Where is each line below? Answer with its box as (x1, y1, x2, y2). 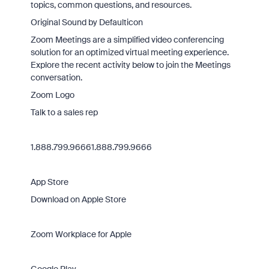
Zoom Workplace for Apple (30, 229, 131, 240)
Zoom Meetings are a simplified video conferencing (30, 34, 224, 45)
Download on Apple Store (30, 194, 126, 205)
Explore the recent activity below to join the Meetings (30, 59, 231, 70)
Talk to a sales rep (30, 107, 98, 118)
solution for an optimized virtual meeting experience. (30, 47, 229, 58)
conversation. (30, 72, 82, 83)
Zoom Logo (30, 89, 74, 100)
